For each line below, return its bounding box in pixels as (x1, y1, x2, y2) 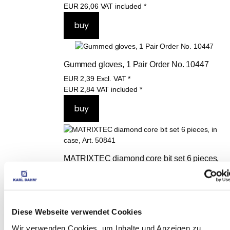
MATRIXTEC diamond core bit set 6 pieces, (63, 154, 221, 163)
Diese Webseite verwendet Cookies (12, 207, 142, 216)
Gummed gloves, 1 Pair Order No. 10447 (63, 60, 209, 69)
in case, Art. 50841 (63, 175, 130, 184)
